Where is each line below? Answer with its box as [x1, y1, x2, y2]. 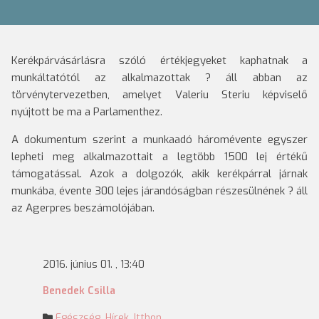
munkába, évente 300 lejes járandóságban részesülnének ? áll [11, 184, 308, 198]
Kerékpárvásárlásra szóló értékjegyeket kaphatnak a [11, 53, 308, 68]
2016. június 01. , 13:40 [43, 258, 145, 271]
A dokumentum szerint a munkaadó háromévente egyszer [11, 132, 308, 147]
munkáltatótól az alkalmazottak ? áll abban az [11, 70, 308, 85]
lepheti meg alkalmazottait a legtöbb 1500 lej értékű [11, 150, 308, 164]
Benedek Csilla [43, 284, 115, 298]
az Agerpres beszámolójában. [11, 201, 155, 215]
